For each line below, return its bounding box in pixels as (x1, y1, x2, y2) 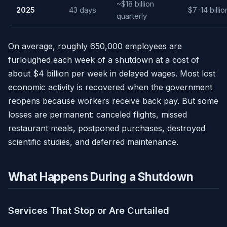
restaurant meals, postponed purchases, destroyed (8, 123, 205, 134)
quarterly (117, 12, 147, 21)
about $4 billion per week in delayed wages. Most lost (8, 68, 215, 79)
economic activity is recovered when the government (8, 82, 212, 93)
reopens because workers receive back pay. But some (8, 96, 218, 106)
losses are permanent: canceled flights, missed (8, 109, 187, 120)
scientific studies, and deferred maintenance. (8, 137, 178, 147)
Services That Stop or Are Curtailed (8, 205, 169, 216)
